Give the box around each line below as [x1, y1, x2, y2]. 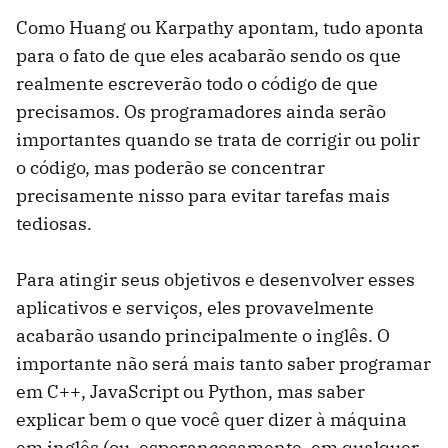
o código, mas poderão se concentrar [16, 155, 325, 179]
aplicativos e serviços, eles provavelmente [16, 295, 374, 319]
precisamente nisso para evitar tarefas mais [16, 183, 390, 207]
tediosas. [16, 211, 92, 235]
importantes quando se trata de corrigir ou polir [16, 127, 420, 151]
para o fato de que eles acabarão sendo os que [16, 43, 401, 67]
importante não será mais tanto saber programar [16, 351, 431, 375]
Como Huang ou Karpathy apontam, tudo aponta [16, 15, 424, 39]
